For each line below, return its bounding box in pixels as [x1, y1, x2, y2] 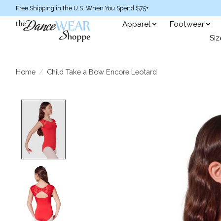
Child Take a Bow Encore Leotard [46, 67, 157, 76]
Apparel [122, 19, 151, 29]
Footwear [169, 19, 204, 29]
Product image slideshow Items [71, 100, 201, 110]
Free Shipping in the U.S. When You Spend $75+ [16, 4, 148, 12]
